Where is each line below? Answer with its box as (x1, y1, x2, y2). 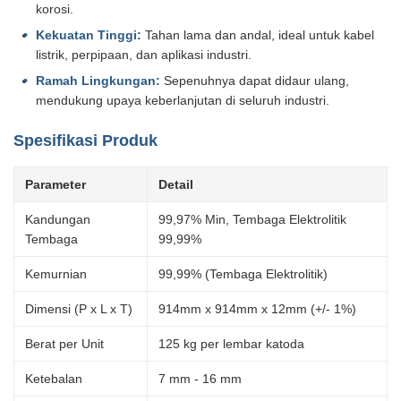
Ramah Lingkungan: (36, 73, 160, 88)
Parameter (25, 176, 86, 192)
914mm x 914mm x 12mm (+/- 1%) (158, 301, 356, 316)
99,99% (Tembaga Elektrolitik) (158, 266, 328, 281)
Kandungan (25, 211, 90, 226)
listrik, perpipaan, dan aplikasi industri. (36, 47, 252, 62)
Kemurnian (25, 266, 87, 281)
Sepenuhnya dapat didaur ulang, (160, 73, 349, 88)
